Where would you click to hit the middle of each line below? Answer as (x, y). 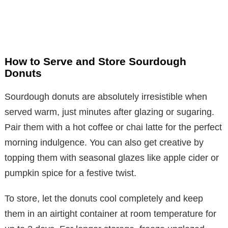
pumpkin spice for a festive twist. (70, 173)
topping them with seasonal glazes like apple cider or (112, 158)
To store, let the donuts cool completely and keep (104, 198)
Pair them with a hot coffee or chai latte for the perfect (113, 127)
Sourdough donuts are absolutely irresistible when (106, 96)
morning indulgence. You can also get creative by (104, 142)
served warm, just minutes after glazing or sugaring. (109, 112)
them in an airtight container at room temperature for (110, 213)
